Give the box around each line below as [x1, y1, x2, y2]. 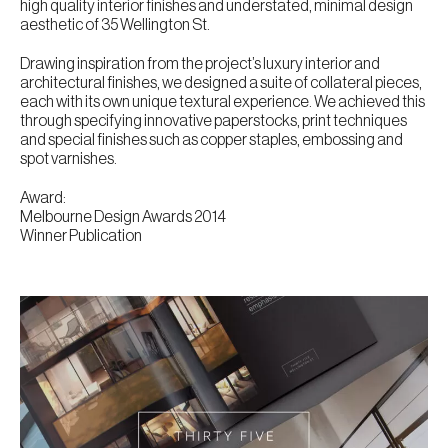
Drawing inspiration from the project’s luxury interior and [20, 56, 380, 72]
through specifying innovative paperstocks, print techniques [20, 113, 407, 129]
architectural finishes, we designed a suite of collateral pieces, [20, 75, 422, 91]
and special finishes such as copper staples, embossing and [20, 132, 403, 148]
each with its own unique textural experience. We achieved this [20, 94, 425, 110]
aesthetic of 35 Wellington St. [20, 17, 210, 33]
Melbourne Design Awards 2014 [20, 209, 226, 225]
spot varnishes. [20, 151, 117, 167]
